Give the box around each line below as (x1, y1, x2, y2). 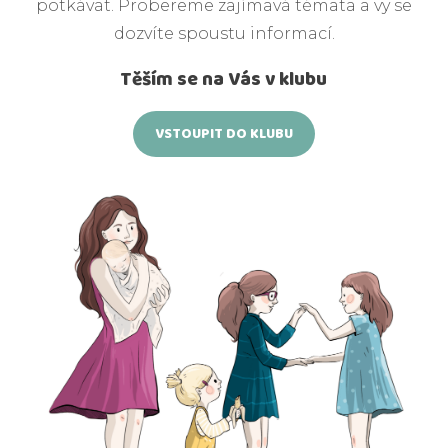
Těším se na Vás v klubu (120, 65, 328, 96)
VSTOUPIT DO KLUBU (155, 122, 293, 145)
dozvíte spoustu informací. (113, 24, 335, 44)
